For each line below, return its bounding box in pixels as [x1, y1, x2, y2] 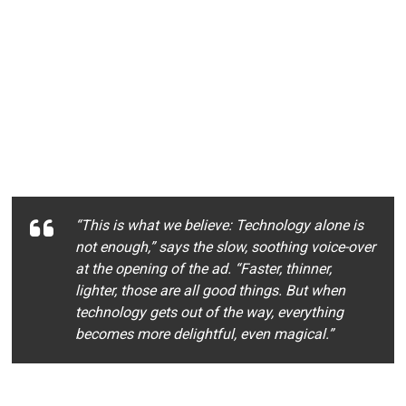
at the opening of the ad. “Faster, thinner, [75, 260, 333, 277]
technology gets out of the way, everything [75, 304, 344, 321]
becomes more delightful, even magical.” [75, 325, 334, 343]
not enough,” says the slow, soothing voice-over [75, 238, 376, 256]
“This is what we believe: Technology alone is [75, 217, 364, 234]
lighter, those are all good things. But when [75, 282, 346, 299]
